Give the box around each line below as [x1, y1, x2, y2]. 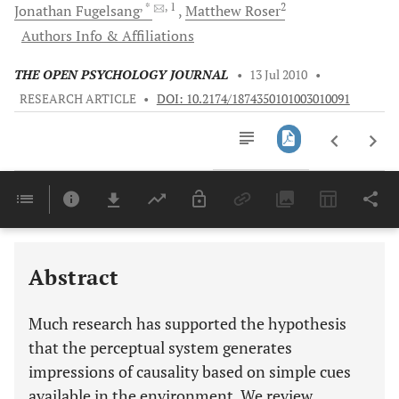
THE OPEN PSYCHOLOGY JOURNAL [14, 67, 228, 83]
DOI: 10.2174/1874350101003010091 [156, 91, 350, 107]
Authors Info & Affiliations [21, 26, 194, 45]
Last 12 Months [235, 247, 298, 258]
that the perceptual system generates [28, 337, 292, 358]
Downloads [235, 208, 285, 220]
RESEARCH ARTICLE [19, 91, 136, 107]
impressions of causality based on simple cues [28, 361, 351, 382]
